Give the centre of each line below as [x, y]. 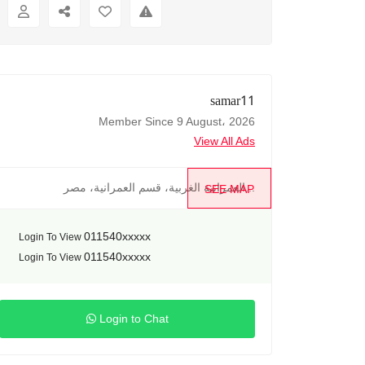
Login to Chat [134, 318]
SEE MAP [229, 189]
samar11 [233, 102]
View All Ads [224, 141]
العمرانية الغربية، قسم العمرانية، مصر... [250, 187]
